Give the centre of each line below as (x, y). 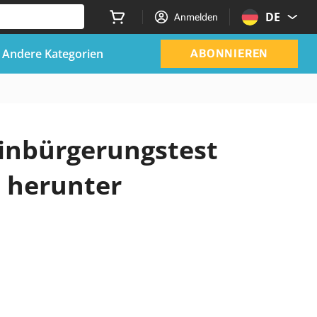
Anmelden (196, 17)
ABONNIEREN (230, 53)
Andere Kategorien (52, 53)
